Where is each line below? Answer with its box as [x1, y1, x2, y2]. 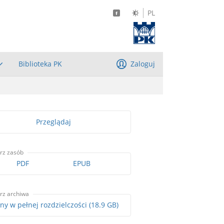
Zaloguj [130, 58, 155, 68]
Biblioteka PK [18, 58, 62, 68]
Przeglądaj [36, 116, 71, 126]
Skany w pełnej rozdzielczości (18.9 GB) [89, 200, 118, 210]
